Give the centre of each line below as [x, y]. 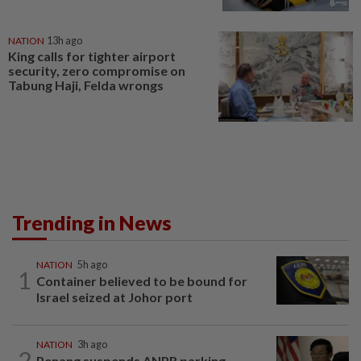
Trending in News [92, 222]
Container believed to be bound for [142, 280]
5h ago [92, 264]
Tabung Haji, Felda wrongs [86, 85]
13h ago [64, 41]
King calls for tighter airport [92, 56]
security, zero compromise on [97, 71]
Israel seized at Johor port [114, 297]
